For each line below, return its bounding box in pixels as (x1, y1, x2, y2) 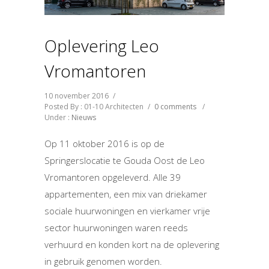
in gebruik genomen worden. (44, 255, 162, 268)
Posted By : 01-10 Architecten (44, 101, 144, 112)
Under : (44, 112, 71, 123)
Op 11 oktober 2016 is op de (44, 138, 165, 150)
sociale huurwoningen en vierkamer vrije (44, 205, 210, 217)
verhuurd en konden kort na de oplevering (44, 238, 219, 251)
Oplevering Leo (44, 34, 159, 58)
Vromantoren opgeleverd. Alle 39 (44, 171, 181, 184)
